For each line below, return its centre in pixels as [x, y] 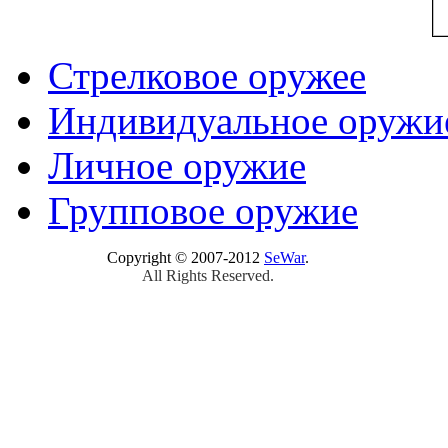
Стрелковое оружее [207, 75]
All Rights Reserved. [208, 275]
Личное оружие [177, 165]
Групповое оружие [203, 210]
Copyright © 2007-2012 [185, 257]
